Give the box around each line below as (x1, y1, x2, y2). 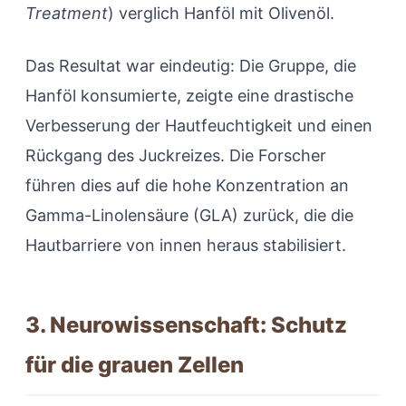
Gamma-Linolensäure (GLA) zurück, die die (25, 206, 353, 226)
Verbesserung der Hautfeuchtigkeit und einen (25, 116, 372, 136)
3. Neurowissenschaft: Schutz (25, 312, 347, 339)
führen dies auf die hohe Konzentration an (25, 176, 349, 196)
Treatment (25, 4, 108, 24)
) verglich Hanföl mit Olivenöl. (108, 4, 334, 24)
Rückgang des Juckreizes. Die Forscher (25, 146, 326, 166)
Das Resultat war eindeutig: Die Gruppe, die (25, 56, 356, 76)
